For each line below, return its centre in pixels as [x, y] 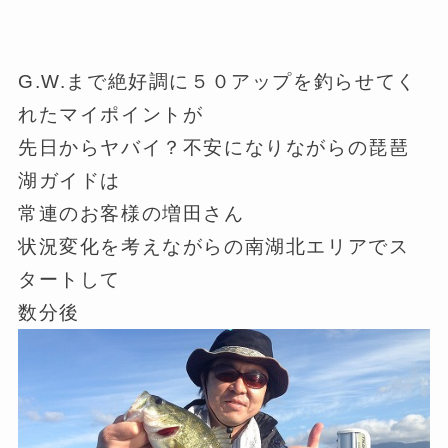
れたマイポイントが [110, 115]
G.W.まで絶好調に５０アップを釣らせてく [217, 82]
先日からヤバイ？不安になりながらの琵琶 [213, 148]
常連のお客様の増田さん [131, 214]
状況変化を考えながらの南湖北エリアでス [213, 247]
